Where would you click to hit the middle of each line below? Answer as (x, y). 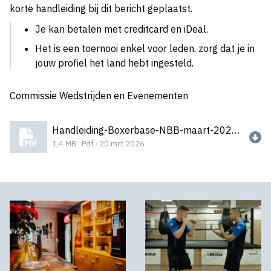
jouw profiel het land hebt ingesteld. (114, 63)
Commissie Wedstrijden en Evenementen (99, 96)
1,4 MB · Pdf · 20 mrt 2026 (98, 143)
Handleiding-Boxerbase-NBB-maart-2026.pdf (236, 130)
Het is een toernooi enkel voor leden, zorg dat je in (145, 49)
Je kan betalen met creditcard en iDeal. (122, 29)
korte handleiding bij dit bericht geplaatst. (101, 8)
